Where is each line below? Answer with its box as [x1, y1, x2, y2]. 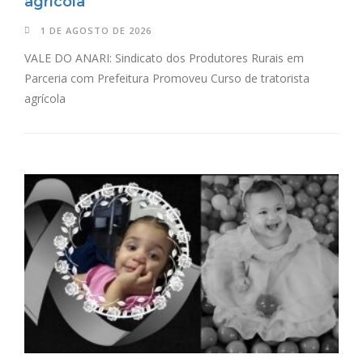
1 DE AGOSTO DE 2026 [41, 24, 152, 37]
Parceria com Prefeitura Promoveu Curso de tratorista [24, 70, 310, 87]
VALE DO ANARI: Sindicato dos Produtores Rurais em [24, 50, 304, 66]
